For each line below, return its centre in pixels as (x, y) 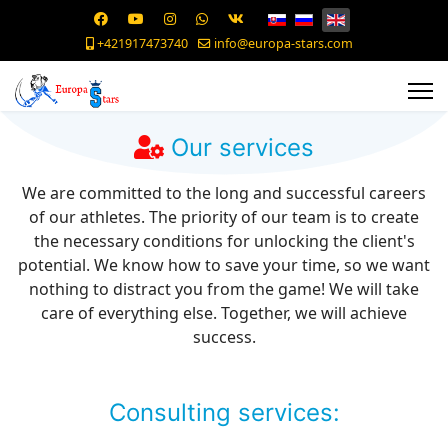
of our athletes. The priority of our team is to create (224, 217)
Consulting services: (224, 412)
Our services (239, 147)
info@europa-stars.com (283, 43)
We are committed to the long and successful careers (224, 193)
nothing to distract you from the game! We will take (224, 289)
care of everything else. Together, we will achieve (224, 313)
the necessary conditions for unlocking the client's (224, 241)
